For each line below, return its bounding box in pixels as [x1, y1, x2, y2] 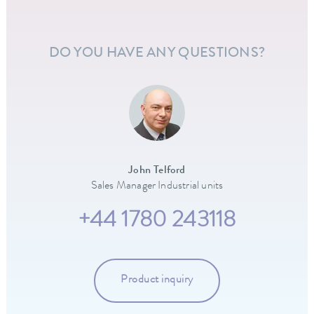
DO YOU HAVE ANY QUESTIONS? [48, 46, 266, 61]
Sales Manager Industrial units [90, 181, 224, 193]
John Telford [128, 165, 186, 177]
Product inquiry [121, 275, 193, 287]
